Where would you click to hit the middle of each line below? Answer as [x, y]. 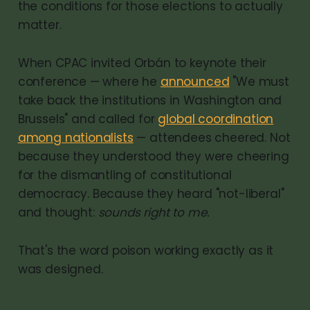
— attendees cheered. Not [212, 137]
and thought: [58, 212]
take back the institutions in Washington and [150, 100]
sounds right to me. [154, 212]
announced [195, 81]
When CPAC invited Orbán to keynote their [142, 63]
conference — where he [89, 81]
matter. [39, 25]
